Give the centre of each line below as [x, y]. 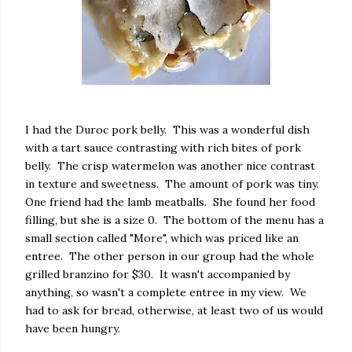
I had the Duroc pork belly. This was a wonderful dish [167, 130]
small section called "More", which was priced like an [162, 238]
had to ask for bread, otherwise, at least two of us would [174, 310]
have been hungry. [73, 328]
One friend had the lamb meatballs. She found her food [170, 202]
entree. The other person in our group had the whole [170, 256]
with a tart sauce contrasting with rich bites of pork [163, 148]
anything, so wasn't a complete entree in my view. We [166, 292]
